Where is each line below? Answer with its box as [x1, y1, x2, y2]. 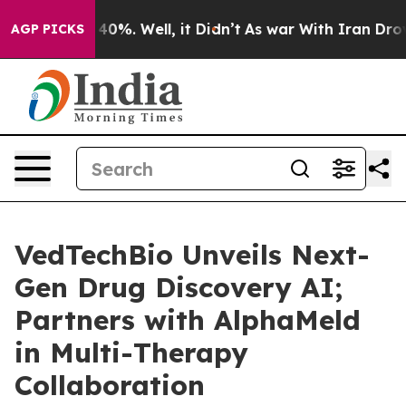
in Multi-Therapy [14, 335, 248, 370]
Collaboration [14, 368, 205, 402]
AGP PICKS [11, 21, 84, 37]
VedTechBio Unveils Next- [14, 237, 370, 272]
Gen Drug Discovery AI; [14, 270, 343, 304]
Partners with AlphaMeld [14, 303, 361, 337]
